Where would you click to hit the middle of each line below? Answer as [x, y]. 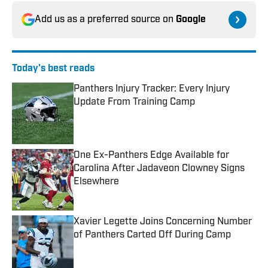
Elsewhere [96, 182]
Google [191, 20]
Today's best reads [53, 69]
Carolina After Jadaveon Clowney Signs [159, 169]
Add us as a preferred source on [105, 20]
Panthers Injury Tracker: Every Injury [152, 89]
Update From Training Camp [134, 103]
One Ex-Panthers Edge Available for [151, 156]
